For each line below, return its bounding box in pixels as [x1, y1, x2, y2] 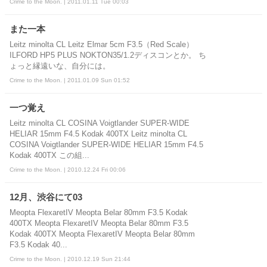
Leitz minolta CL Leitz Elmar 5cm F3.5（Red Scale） [10, 40, 194, 49]
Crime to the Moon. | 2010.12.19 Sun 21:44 [10, 255, 131, 262]
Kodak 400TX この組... [10, 151, 89, 160]
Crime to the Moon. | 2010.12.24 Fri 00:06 [10, 166, 126, 173]
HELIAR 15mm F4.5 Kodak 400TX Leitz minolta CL [10, 129, 187, 138]
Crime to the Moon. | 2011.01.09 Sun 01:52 [10, 76, 130, 83]
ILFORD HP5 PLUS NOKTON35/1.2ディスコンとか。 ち [10, 51, 206, 60]
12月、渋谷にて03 [10, 191, 82, 202]
